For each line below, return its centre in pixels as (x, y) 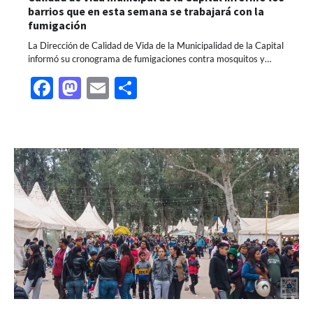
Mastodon (131, 88)
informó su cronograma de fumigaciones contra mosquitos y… (150, 59)
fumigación (57, 26)
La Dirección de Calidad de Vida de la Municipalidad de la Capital (156, 46)
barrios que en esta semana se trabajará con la (146, 12)
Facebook (101, 88)
